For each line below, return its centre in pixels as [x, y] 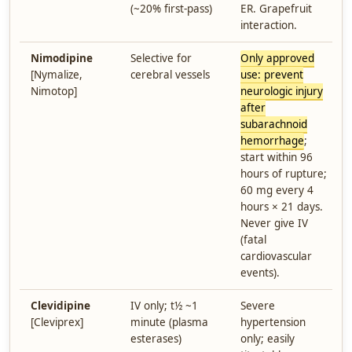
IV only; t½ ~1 [164, 306]
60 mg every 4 [277, 190]
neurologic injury [282, 91]
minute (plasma [169, 322]
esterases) [156, 339]
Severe [258, 306]
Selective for [161, 58]
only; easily [268, 339]
